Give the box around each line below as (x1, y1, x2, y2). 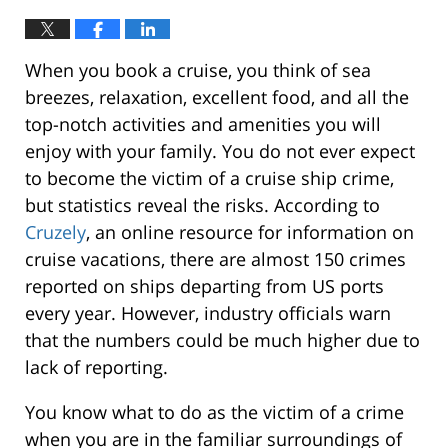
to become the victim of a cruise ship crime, (25, 166, 394, 191)
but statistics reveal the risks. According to (25, 193, 380, 218)
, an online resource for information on (86, 220, 414, 245)
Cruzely (25, 220, 86, 245)
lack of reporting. (25, 355, 168, 380)
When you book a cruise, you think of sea (25, 58, 371, 83)
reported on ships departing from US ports (25, 274, 384, 299)
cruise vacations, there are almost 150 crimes (25, 247, 406, 272)
